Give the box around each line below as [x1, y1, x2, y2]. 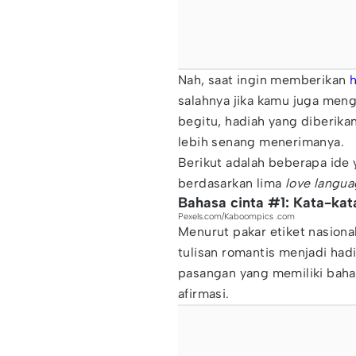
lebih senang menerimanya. [178, 134, 344, 149]
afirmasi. [178, 286, 230, 301]
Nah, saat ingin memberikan [178, 72, 350, 87]
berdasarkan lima [178, 176, 285, 191]
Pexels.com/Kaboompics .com [178, 211, 295, 222]
